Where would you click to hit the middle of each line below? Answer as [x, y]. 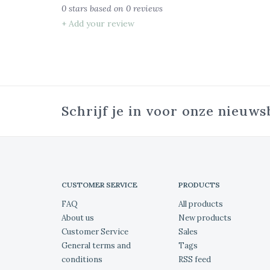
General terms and [96, 246]
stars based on [96, 9]
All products [200, 204]
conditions [82, 260]
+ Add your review [98, 24]
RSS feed [194, 260]
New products [205, 218]
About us [78, 218]
